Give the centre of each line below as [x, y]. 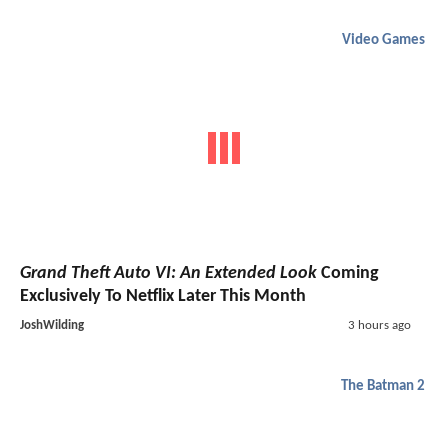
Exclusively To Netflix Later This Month [163, 296]
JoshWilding [52, 325]
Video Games [383, 41]
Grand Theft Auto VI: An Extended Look [168, 273]
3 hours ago [379, 325]
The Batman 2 [383, 386]
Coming [348, 273]
